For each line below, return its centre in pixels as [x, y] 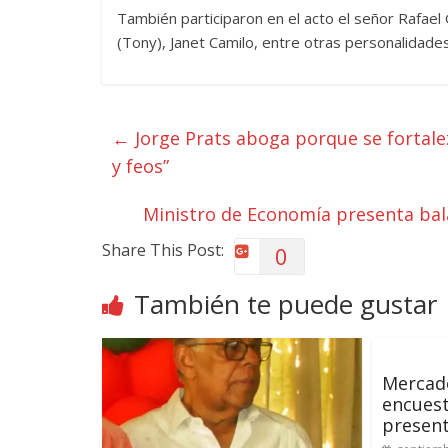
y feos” [140, 166]
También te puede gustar [285, 304]
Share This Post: [163, 250]
